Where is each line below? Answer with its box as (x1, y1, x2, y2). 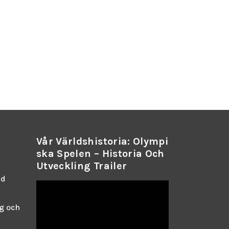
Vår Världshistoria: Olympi (36, 135, 169, 147)
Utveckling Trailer (36, 159, 127, 172)
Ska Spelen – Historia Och (36, 147, 165, 159)
